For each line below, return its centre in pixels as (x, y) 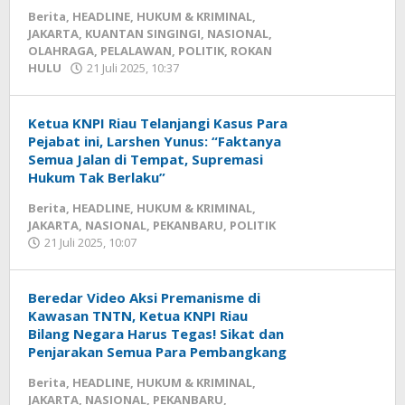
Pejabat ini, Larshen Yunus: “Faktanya (155, 141)
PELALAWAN (136, 51)
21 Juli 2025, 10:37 (133, 68)
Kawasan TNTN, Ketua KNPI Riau (138, 316)
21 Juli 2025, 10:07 (90, 242)
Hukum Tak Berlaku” (97, 177)
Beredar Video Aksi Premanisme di (144, 297)
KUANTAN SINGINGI (143, 33)
